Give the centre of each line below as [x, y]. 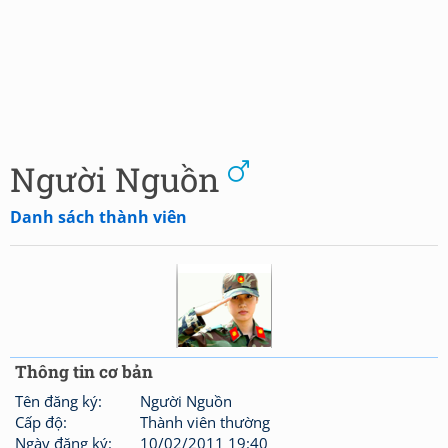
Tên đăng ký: [58, 401]
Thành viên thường [205, 422]
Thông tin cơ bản [84, 371]
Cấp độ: [41, 422]
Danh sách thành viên [98, 217]
